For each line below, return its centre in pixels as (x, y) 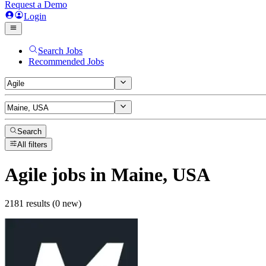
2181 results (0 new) (43, 204)
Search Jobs (60, 51)
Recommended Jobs (66, 61)
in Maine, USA (148, 174)
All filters (33, 145)
